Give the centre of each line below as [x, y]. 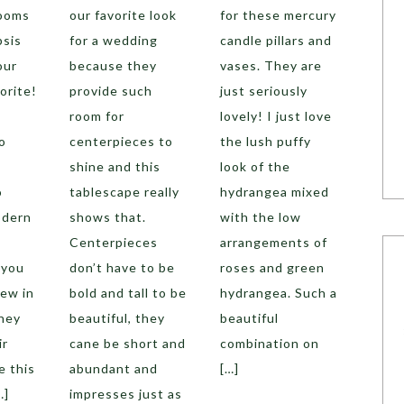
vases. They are [271, 65]
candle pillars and [275, 40]
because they [114, 65]
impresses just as [126, 394]
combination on [269, 343]
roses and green [272, 267]
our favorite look [124, 15]
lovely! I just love [275, 116]
